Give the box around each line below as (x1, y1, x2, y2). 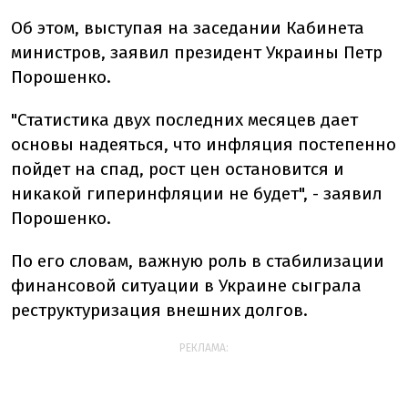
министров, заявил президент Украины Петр (11, 42, 382, 63)
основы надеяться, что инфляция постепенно (11, 134, 396, 155)
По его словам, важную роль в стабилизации (11, 250, 384, 271)
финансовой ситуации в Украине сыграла (11, 275, 362, 296)
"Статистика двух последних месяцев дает (11, 109, 358, 130)
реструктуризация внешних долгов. (11, 300, 308, 321)
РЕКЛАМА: (179, 342, 229, 354)
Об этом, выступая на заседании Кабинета (11, 17, 364, 38)
